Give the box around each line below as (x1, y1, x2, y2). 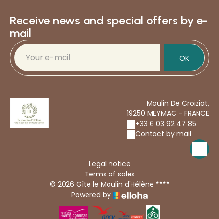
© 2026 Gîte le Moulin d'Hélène (50, 179, 154, 190)
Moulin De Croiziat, (147, 98, 209, 109)
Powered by (71, 190, 113, 200)
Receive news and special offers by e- (10, 13, 208, 28)
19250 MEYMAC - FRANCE (127, 109, 209, 119)
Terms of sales (84, 169, 135, 179)
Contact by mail (135, 129, 191, 139)
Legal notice (88, 159, 131, 169)
